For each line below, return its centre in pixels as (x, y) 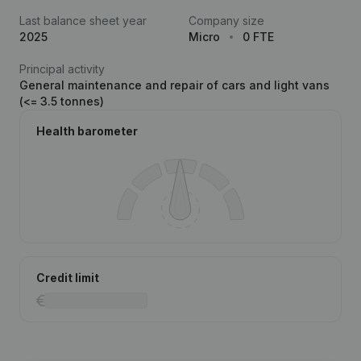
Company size (226, 21)
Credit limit (68, 278)
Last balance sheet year (83, 21)
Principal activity (62, 69)
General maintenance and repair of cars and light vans (174, 85)
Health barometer (87, 131)
